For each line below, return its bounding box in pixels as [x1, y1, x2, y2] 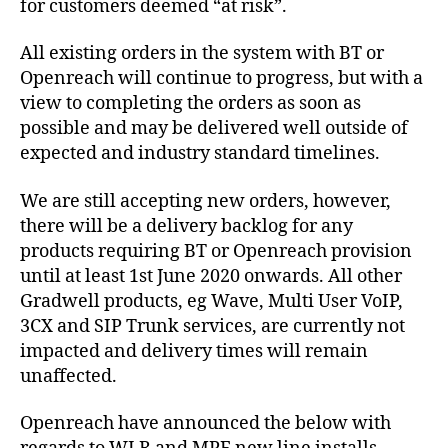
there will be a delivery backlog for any [20, 214, 353, 238]
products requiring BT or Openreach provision [20, 239, 412, 263]
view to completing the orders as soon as [20, 92, 361, 116]
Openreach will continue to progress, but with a [20, 67, 423, 91]
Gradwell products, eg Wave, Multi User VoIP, [20, 289, 403, 313]
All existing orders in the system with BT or [20, 42, 384, 66]
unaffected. [20, 364, 117, 388]
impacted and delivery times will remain [20, 339, 368, 363]
